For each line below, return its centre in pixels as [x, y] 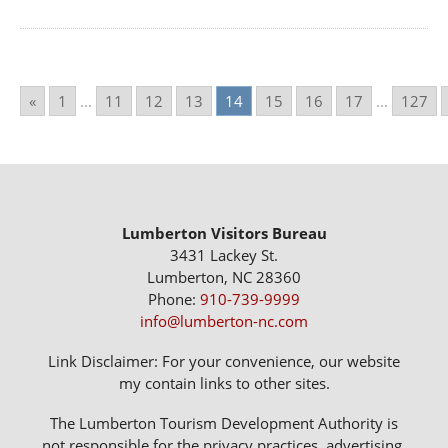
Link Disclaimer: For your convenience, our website [224, 360]
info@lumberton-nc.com [224, 320]
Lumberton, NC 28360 [224, 276]
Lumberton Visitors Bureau [224, 232]
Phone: [174, 298]
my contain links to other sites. [224, 382]
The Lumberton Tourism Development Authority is [224, 422]
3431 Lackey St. [224, 254]
